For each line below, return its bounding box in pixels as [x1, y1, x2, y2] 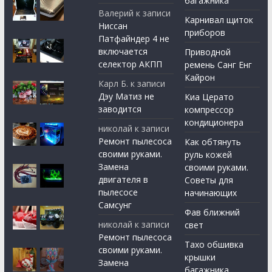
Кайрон [185, 72, 216, 84]
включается [98, 46, 148, 58]
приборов [185, 27, 226, 39]
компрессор [185, 104, 234, 116]
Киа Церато [185, 91, 234, 103]
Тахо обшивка [185, 239, 244, 251]
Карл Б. [98, 78, 129, 90]
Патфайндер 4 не [98, 33, 170, 45]
